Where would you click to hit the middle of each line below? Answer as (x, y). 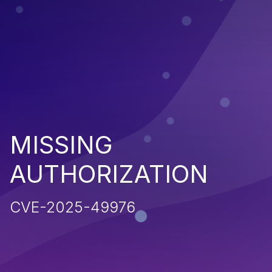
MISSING (61, 144)
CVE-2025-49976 (73, 207)
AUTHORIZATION (109, 174)
